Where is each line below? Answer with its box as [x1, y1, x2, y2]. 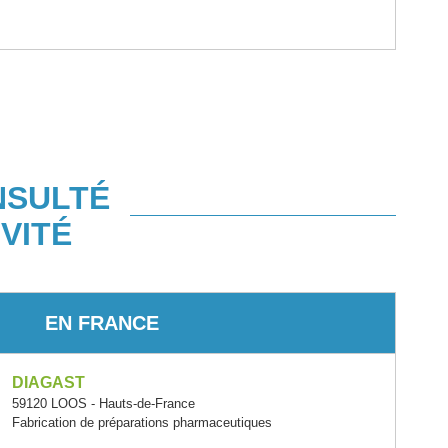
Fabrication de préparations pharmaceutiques [12, 414, 273, 430]
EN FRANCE [44, 311, 159, 334]
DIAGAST [12, 373, 86, 391]
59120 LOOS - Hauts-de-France [12, 395, 196, 411]
